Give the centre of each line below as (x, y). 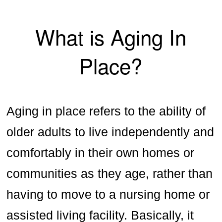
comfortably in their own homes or (101, 153)
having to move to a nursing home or (108, 194)
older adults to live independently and (111, 132)
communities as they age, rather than (110, 174)
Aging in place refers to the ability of (106, 111)
